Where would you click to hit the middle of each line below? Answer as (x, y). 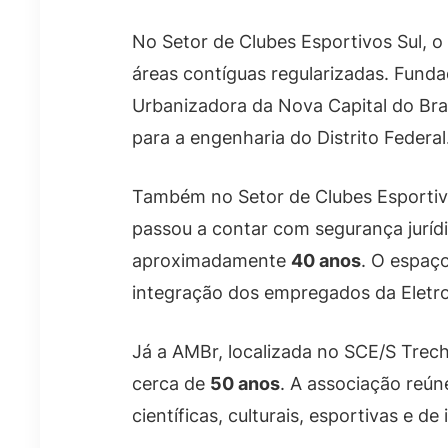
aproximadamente (211, 261)
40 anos (326, 261)
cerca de (171, 384)
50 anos (245, 384)
